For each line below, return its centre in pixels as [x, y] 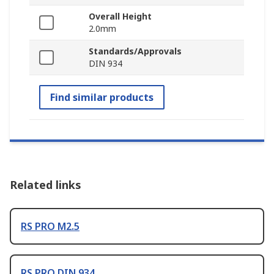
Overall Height [120, 16]
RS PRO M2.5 [50, 226]
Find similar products [102, 97]
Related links [46, 184]
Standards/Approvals [135, 51]
